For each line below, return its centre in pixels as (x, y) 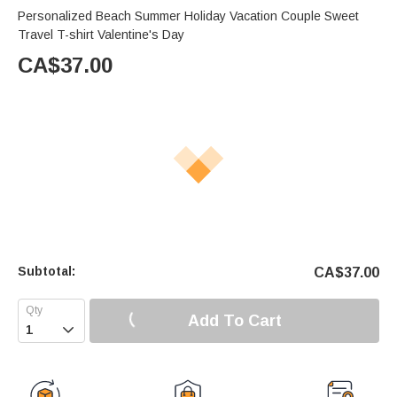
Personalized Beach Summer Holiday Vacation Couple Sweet (188, 16)
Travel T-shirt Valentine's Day (101, 35)
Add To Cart (234, 320)
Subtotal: (47, 272)
